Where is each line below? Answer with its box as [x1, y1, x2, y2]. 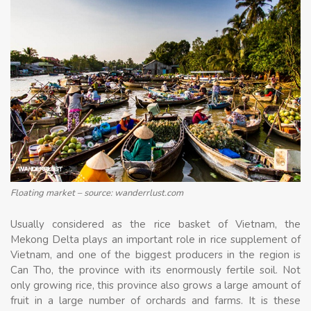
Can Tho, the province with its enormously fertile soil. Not [10, 262, 301, 277]
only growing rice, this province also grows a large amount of [10, 278, 301, 292]
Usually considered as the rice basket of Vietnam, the [10, 217, 301, 231]
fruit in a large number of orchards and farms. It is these [10, 293, 301, 308]
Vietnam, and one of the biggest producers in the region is [10, 247, 301, 262]
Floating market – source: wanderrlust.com [10, 187, 183, 200]
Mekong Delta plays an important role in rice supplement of [10, 232, 301, 246]
